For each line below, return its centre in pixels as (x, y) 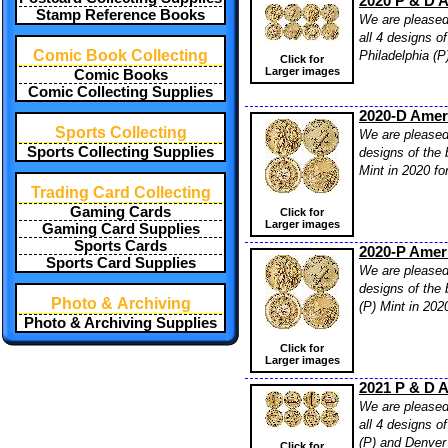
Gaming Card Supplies (120, 229)
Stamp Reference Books (120, 15)
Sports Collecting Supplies (120, 152)
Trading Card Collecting (120, 192)
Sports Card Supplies (120, 263)
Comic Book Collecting (120, 55)
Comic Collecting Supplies (120, 92)
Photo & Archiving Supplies (120, 323)
